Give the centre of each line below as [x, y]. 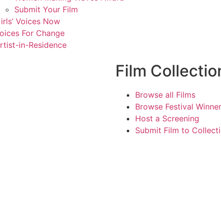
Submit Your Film [46, 10]
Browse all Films [165, 95]
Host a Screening [167, 119]
